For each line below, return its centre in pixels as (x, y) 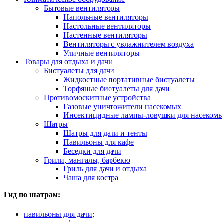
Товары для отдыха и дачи (68, 61)
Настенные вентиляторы (105, 35)
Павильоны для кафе (99, 142)
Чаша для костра (91, 177)
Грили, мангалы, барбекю (87, 160)
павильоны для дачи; (59, 214)
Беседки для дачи (92, 151)
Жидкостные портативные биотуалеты (129, 79)
